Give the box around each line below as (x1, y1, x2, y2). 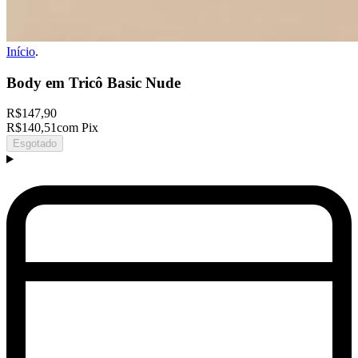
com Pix (57, 121, 98, 135)
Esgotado (13, 137, 57, 150)
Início (6, 45, 35, 58)
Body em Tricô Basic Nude (6, 74, 181, 91)
